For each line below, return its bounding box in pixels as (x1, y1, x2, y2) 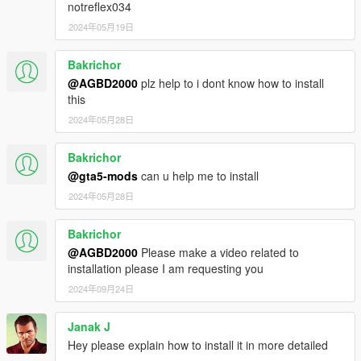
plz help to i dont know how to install (138, 75, 324, 92)
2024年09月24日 (68, 282, 134, 296)
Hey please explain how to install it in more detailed (68, 337, 328, 354)
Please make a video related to (138, 244, 299, 261)
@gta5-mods (68, 168, 138, 185)
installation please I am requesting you (68, 260, 263, 277)
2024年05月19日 (68, 20, 134, 34)
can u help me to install (138, 168, 259, 185)
